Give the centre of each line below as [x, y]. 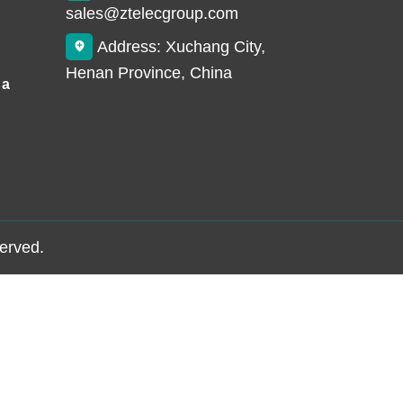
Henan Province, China [149, 73]
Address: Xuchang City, [181, 47]
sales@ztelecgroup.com [152, 14]
